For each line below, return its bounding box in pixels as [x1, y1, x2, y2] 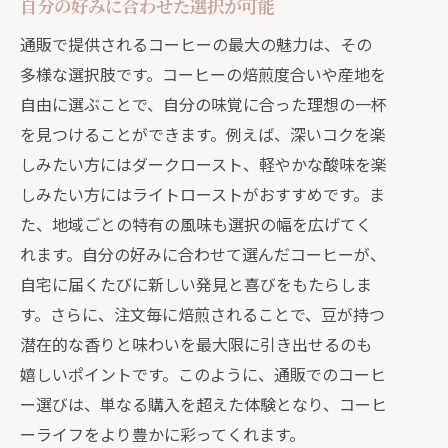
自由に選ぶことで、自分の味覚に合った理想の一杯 [20, 92, 387, 116]
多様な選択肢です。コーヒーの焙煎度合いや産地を [20, 62, 386, 86]
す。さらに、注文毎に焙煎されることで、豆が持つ [20, 302, 385, 326]
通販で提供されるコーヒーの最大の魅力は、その [20, 32, 372, 56]
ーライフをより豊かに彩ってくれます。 [20, 422, 305, 446]
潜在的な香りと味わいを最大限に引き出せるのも [20, 332, 372, 356]
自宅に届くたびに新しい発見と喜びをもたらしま [20, 272, 372, 296]
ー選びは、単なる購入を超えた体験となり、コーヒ [20, 392, 387, 416]
